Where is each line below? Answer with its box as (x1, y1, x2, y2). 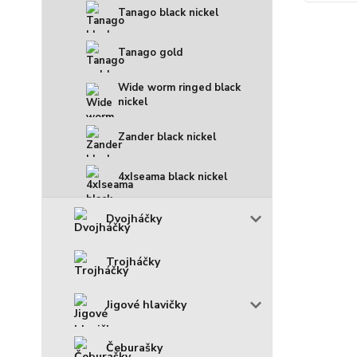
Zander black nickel (118, 130, 216, 145)
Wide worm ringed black (118, 80, 241, 96)
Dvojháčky (106, 211, 162, 227)
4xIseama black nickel (118, 170, 227, 185)
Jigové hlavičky (106, 297, 186, 313)
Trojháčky (106, 254, 160, 270)
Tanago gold (118, 45, 182, 61)
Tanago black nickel (118, 6, 218, 21)
